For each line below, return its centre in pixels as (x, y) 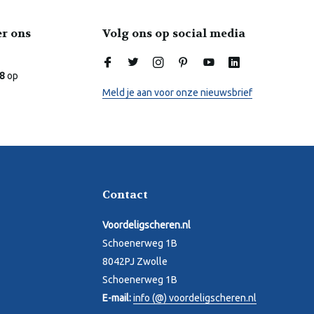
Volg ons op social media (174, 34)
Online (95, 59)
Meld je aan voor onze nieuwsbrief (177, 93)
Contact (125, 195)
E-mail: (118, 298)
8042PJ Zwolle (135, 262)
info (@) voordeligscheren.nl (195, 298)
